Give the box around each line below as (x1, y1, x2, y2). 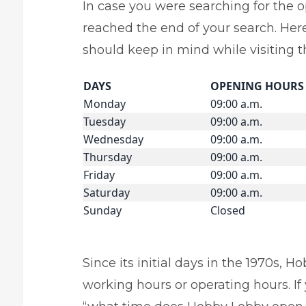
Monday (83, 96, 126, 111)
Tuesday (83, 114, 126, 129)
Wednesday (83, 132, 143, 147)
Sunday (83, 203, 122, 218)
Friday (83, 167, 115, 182)
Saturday (83, 185, 130, 200)
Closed (210, 203, 245, 218)
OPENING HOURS (210, 79, 304, 94)
